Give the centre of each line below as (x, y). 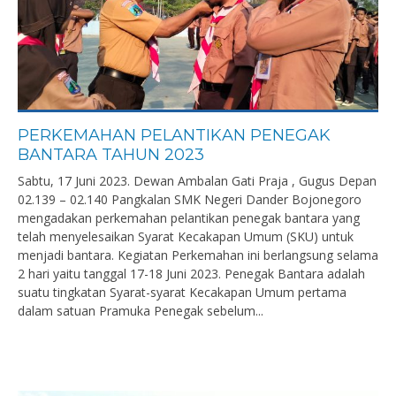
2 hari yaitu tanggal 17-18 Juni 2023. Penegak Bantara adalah (191, 274)
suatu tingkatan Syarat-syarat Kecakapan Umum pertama (182, 292)
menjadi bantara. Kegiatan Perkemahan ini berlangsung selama (198, 255)
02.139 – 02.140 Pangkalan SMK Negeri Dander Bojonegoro (190, 199)
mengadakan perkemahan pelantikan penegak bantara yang (189, 218)
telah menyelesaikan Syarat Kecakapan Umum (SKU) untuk (186, 236)
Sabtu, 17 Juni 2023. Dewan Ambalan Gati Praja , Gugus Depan (197, 181)
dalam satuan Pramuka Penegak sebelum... (141, 311)
